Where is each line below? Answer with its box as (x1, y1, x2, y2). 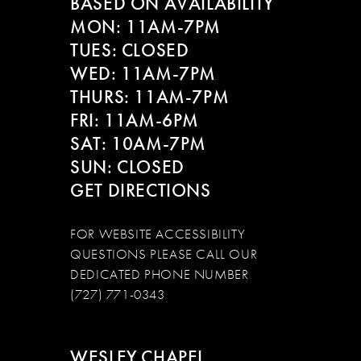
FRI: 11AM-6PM (70, 108, 199, 132)
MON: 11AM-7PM (70, 15, 221, 39)
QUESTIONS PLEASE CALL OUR (70, 246, 258, 263)
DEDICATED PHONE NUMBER (70, 266, 249, 284)
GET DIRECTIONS (70, 178, 211, 202)
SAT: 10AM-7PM (70, 131, 206, 156)
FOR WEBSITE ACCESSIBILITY (70, 226, 246, 243)
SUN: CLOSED (70, 155, 185, 179)
